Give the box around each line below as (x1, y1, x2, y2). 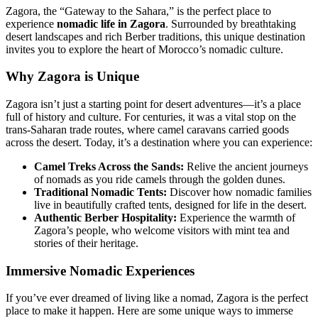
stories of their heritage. (34, 237, 138, 250)
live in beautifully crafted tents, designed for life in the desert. (34, 199, 307, 212)
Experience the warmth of (177, 212, 295, 224)
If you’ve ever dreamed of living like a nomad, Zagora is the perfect (6, 292, 308, 305)
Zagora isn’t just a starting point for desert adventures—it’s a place (6, 98, 301, 111)
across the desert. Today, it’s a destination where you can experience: (6, 136, 312, 149)
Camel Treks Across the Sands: (34, 160, 184, 173)
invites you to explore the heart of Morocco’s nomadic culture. (6, 43, 283, 55)
